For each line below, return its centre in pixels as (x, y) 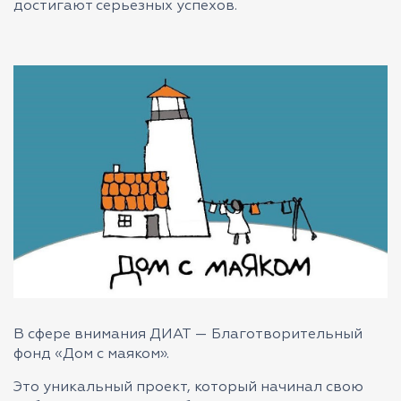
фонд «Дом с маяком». (91, 355)
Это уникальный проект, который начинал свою (188, 388)
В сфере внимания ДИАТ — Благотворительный (188, 335)
